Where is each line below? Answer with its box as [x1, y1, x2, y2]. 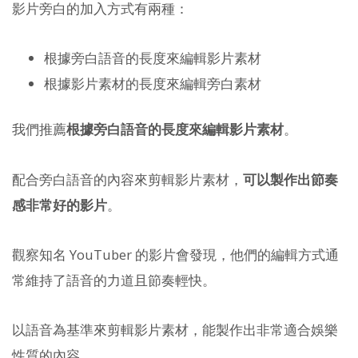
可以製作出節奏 [243, 169, 338, 189]
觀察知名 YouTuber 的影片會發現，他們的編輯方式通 [12, 245, 339, 264]
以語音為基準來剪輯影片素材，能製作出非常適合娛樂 [12, 320, 338, 340]
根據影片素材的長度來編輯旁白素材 [44, 74, 261, 93]
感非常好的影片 [12, 195, 107, 214]
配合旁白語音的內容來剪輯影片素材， [12, 169, 243, 189]
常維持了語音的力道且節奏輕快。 [12, 270, 216, 289]
